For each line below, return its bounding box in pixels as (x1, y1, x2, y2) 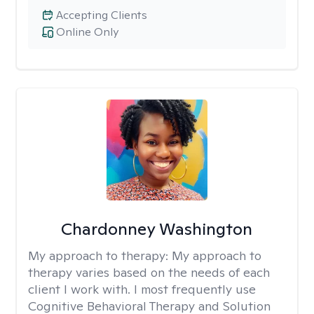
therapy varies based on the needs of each (28, 264, 270, 280)
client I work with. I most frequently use (28, 281, 256, 297)
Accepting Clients (56, 8, 147, 22)
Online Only (56, 25, 118, 39)
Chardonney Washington (61, 218, 253, 240)
